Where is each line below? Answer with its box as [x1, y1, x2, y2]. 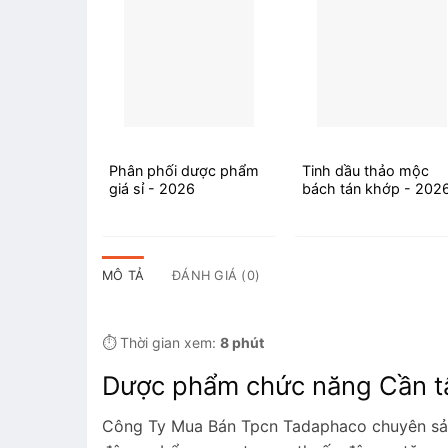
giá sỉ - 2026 [108, 180, 195, 198]
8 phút [220, 333, 264, 351]
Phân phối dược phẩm [108, 162, 259, 180]
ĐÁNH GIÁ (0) [172, 267, 261, 283]
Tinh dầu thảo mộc [302, 162, 430, 180]
